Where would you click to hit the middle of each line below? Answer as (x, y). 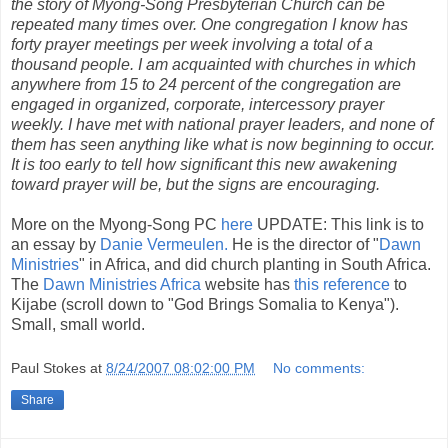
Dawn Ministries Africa (122, 284)
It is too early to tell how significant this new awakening (204, 164)
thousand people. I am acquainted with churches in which (213, 64)
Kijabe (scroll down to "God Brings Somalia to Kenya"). (205, 304)
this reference (344, 284)
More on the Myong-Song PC (116, 224)
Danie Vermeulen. (164, 244)
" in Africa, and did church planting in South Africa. (255, 264)
